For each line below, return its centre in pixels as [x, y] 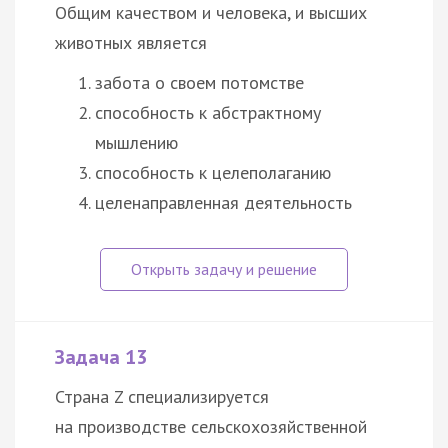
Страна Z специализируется [162, 396]
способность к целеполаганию [213, 172]
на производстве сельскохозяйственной [211, 426]
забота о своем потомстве [199, 82]
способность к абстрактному [208, 112]
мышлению [136, 142]
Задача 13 [101, 356]
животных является [131, 42]
